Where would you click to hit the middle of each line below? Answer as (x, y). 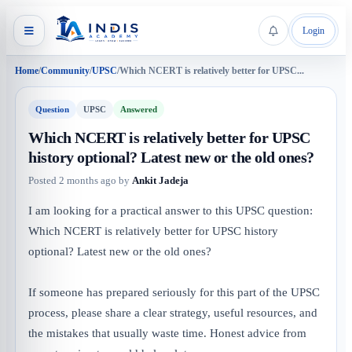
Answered (139, 109)
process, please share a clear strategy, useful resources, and (173, 313)
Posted (44, 180)
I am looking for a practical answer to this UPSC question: (170, 211)
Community (65, 71)
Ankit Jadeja (160, 180)
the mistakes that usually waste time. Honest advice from (167, 333)
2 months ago (88, 180)
